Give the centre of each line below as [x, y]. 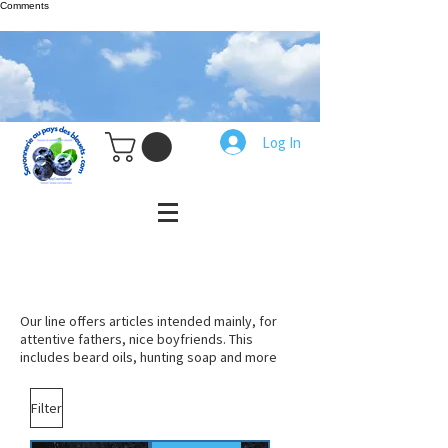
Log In [281, 142]
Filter [46, 407]
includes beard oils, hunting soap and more [148, 357]
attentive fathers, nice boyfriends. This [136, 339]
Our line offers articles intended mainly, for [148, 321]
